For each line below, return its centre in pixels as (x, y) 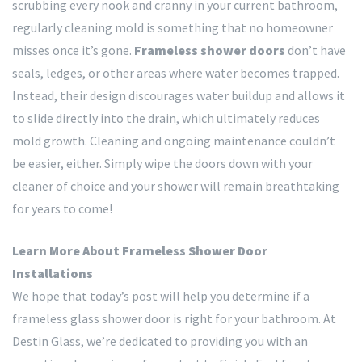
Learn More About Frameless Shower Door (140, 250)
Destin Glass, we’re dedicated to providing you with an (160, 341)
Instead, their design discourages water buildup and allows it (179, 95)
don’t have (316, 50)
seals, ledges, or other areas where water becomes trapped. (176, 72)
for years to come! (62, 208)
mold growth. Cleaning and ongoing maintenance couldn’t (174, 140)
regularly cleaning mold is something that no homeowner (173, 27)
